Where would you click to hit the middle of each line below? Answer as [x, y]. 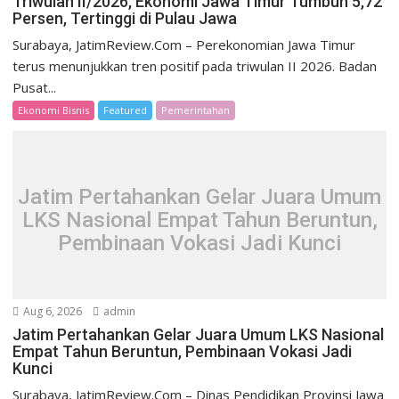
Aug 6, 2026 [52, 312]
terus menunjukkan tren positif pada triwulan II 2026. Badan [195, 66]
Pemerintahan [196, 110]
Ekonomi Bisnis [54, 110]
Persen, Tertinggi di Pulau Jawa [125, 19]
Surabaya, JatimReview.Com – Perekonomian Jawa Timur [184, 45]
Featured [126, 110]
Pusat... [35, 88]
